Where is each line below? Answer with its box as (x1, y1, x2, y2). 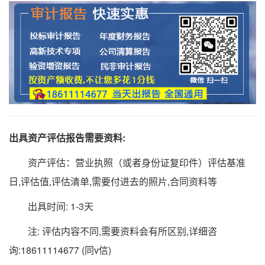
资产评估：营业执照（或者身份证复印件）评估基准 (9, 156, 245, 170)
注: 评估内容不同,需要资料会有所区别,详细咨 (9, 224, 217, 238)
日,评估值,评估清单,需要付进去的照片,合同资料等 (9, 174, 217, 189)
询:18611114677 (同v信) (9, 243, 111, 257)
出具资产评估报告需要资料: (9, 131, 125, 145)
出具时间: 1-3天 (9, 199, 93, 214)
